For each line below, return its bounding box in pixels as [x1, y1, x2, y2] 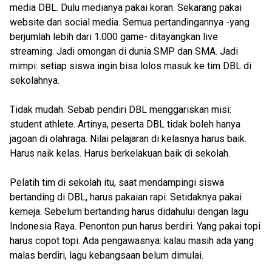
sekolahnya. [10, 75, 59, 86]
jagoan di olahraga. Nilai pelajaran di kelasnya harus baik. [10, 133, 246, 144]
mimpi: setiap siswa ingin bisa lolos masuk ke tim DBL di [10, 60, 251, 72]
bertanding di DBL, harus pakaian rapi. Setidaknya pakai [10, 191, 242, 203]
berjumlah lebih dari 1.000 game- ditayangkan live [10, 31, 218, 42]
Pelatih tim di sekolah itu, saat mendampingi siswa [10, 177, 224, 188]
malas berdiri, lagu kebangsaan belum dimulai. [10, 250, 203, 261]
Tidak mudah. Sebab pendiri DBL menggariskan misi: [10, 104, 231, 115]
